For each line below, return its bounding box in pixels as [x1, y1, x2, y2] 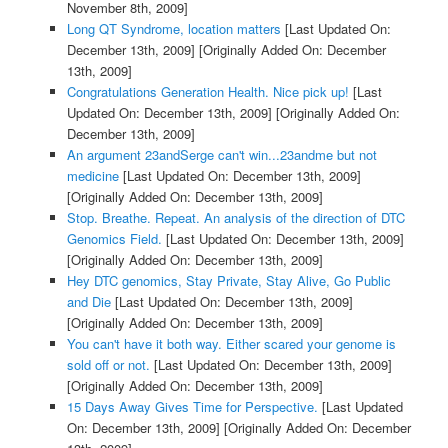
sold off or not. [66, 355, 150, 375]
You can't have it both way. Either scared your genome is [66, 334, 396, 354]
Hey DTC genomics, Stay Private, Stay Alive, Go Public [66, 271, 391, 291]
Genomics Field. [66, 229, 162, 249]
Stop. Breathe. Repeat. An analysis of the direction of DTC [66, 208, 405, 228]
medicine [66, 166, 119, 186]
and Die [66, 292, 111, 312]
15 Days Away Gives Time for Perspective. [66, 397, 318, 417]
